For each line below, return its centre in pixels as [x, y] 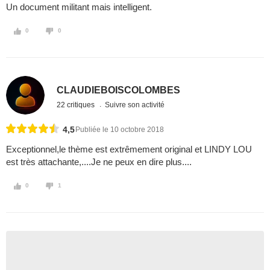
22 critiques [77, 105]
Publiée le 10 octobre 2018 [120, 130]
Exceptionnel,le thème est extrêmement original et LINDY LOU [129, 149]
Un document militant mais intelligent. [79, 7]
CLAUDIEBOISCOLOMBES [119, 90]
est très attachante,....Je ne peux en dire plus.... [99, 162]
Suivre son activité [135, 105]
